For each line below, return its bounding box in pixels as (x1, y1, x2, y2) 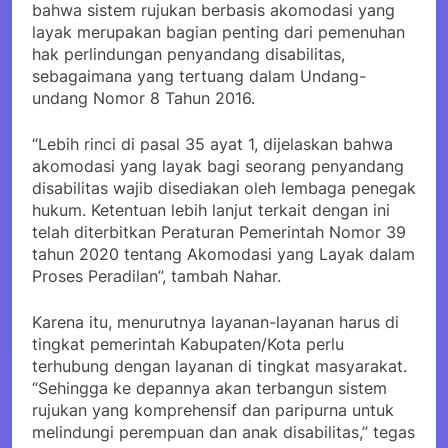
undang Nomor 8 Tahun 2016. (32, 87, 255, 108)
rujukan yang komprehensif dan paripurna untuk (32, 399, 394, 420)
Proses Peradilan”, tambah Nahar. (32, 265, 281, 286)
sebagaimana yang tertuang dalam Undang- (32, 65, 366, 86)
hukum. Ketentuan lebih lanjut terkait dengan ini (32, 199, 390, 220)
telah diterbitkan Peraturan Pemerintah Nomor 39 (32, 221, 406, 242)
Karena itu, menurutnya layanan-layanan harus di (32, 311, 399, 332)
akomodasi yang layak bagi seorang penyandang (32, 155, 404, 176)
